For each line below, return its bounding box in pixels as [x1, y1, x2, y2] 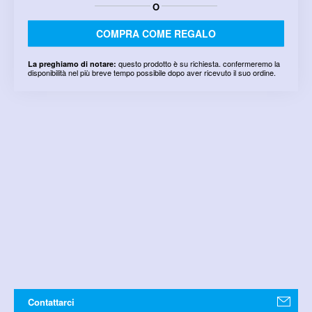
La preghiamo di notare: [28, 58, 116, 70]
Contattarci [28, 295, 75, 309]
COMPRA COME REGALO [96, 26, 216, 41]
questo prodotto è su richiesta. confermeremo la [116, 58, 280, 70]
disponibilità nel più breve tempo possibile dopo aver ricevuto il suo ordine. [28, 67, 276, 79]
